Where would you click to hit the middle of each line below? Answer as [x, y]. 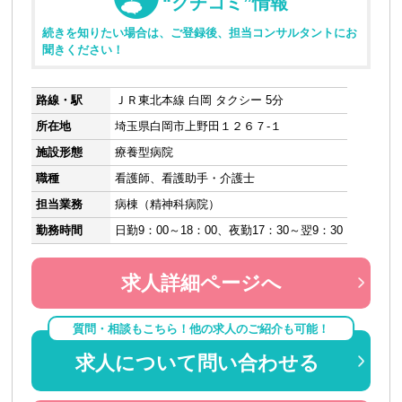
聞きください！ [83, 50]
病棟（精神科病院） [168, 204]
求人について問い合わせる [197, 363]
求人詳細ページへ [201, 284]
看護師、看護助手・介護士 [185, 178]
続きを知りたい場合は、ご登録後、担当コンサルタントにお [200, 33]
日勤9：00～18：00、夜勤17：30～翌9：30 [229, 230]
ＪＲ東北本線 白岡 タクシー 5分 [200, 100]
